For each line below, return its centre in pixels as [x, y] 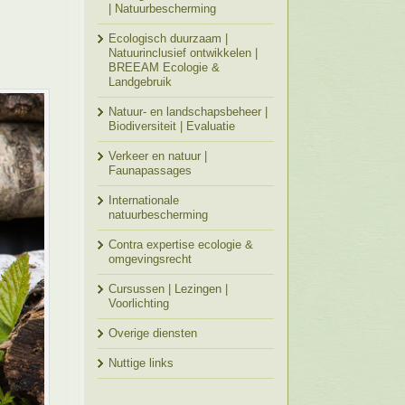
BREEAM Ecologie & [164, 67]
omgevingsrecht [150, 259]
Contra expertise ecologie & [181, 245]
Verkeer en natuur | [158, 156]
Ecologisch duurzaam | [168, 38]
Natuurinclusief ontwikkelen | [183, 53]
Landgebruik [140, 82]
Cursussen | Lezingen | [168, 289]
